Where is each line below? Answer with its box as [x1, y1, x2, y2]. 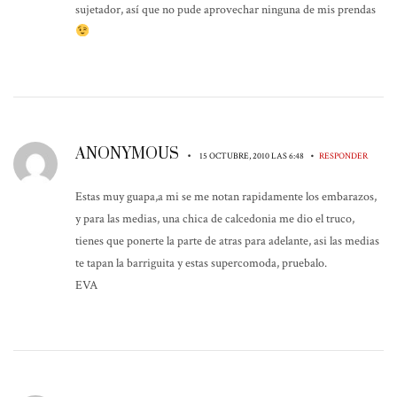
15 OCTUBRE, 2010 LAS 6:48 [199, 149, 306, 162]
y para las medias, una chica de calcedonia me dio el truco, [75, 210, 354, 227]
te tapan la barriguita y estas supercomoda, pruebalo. [75, 254, 327, 271]
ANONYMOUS [75, 144, 183, 164]
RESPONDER [319, 149, 368, 162]
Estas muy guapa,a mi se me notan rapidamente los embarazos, [75, 188, 377, 205]
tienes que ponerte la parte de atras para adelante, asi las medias [75, 232, 379, 249]
